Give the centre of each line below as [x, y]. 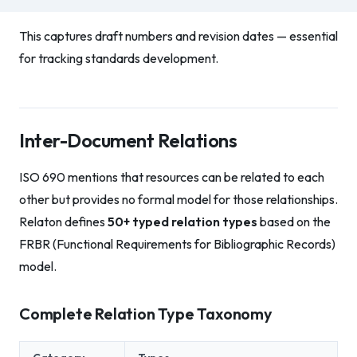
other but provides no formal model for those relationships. [178, 199]
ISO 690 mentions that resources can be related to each [172, 177]
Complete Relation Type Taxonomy [146, 314]
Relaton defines [63, 222]
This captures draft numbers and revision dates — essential [178, 36]
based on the [294, 222]
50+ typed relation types [182, 222]
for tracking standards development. [119, 58]
